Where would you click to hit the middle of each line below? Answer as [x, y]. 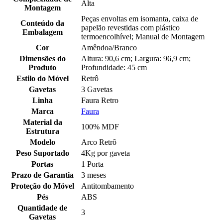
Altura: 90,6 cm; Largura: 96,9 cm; [136, 59]
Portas [42, 164]
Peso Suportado [42, 153]
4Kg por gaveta [106, 153]
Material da [42, 122]
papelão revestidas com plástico [130, 28]
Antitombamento [108, 186]
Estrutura [42, 131]
